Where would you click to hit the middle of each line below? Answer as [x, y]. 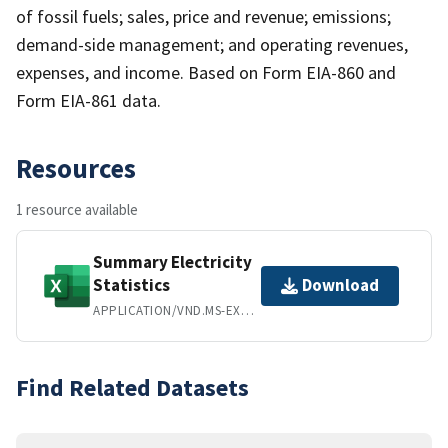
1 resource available [77, 209]
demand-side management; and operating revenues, [212, 44]
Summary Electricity [172, 261]
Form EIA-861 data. [88, 100]
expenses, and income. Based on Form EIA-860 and [206, 72]
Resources [76, 167]
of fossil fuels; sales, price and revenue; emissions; [203, 16]
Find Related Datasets [132, 387]
